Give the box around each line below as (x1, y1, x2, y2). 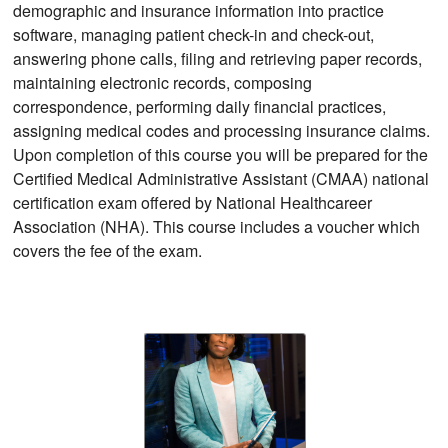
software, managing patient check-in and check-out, (13, 22, 375, 46)
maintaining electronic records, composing (13, 70, 313, 94)
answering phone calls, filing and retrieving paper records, (13, 46, 423, 70)
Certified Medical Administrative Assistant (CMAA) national (13, 166, 430, 190)
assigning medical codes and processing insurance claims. (13, 118, 431, 142)
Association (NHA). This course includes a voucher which (13, 214, 421, 238)
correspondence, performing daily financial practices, (13, 94, 387, 118)
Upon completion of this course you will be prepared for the (13, 142, 429, 166)
